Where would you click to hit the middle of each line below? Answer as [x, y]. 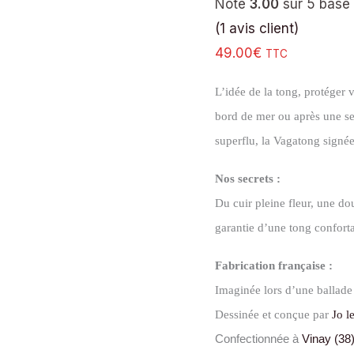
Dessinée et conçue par [273, 314]
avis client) [262, 28]
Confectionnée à [258, 339]
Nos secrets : [248, 178]
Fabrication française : [274, 265]
